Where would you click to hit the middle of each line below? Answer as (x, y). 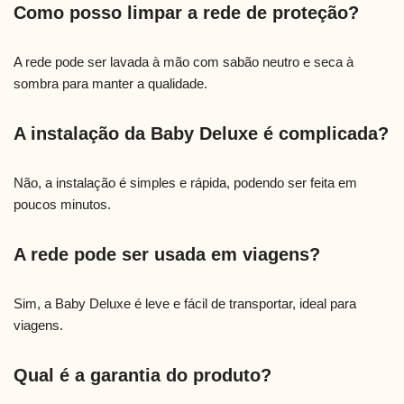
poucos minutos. (62, 205)
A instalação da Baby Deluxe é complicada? (201, 134)
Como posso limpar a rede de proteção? (186, 13)
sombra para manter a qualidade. (110, 84)
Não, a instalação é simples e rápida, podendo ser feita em (185, 183)
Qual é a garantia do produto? (142, 376)
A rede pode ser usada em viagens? (167, 255)
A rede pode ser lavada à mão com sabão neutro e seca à (184, 62)
